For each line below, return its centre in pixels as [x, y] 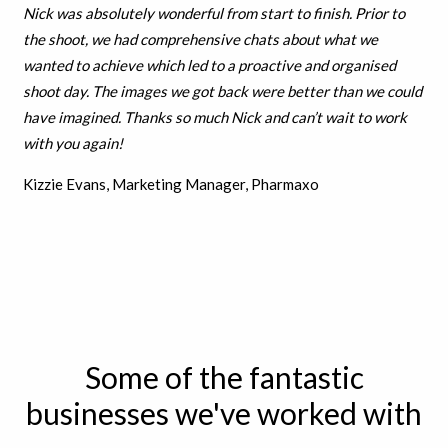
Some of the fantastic [224, 377]
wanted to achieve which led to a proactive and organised [209, 65]
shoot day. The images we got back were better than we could [222, 91]
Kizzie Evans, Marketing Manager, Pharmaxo [170, 184]
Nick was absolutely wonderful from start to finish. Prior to [213, 13]
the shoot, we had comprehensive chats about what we [200, 39]
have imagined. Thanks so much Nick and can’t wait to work [214, 117]
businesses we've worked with [224, 413]
